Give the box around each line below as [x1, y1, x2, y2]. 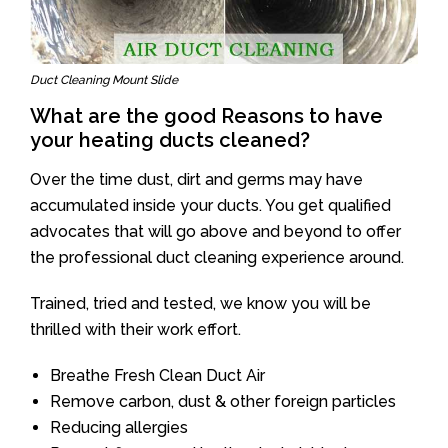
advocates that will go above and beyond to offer [30, 221, 401, 241]
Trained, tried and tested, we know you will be [30, 293, 371, 313]
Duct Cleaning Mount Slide [30, 72, 178, 87]
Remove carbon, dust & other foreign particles [50, 391, 396, 411]
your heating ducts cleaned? [30, 127, 310, 152]
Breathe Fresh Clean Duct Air [50, 365, 265, 385]
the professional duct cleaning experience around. [30, 247, 404, 267]
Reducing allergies [50, 417, 188, 437]
